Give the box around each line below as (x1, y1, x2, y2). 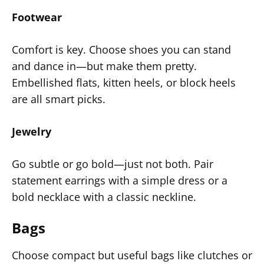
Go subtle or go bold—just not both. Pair (12, 157, 213, 171)
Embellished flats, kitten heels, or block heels (12, 75, 236, 90)
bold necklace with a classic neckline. (12, 190, 196, 204)
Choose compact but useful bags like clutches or (12, 248, 252, 262)
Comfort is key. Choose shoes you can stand (12, 42, 231, 57)
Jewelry (12, 124, 51, 138)
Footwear (12, 10, 62, 24)
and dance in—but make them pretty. (12, 59, 197, 73)
